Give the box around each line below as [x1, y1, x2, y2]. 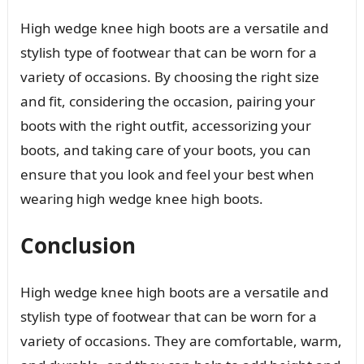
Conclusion [19, 230, 136, 260]
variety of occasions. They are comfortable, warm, [19, 331, 342, 350]
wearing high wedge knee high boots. [19, 188, 263, 208]
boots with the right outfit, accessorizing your [19, 115, 311, 135]
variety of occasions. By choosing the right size [19, 67, 319, 86]
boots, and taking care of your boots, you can [19, 140, 311, 159]
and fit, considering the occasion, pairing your [19, 91, 315, 110]
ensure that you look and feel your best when [19, 164, 314, 184]
